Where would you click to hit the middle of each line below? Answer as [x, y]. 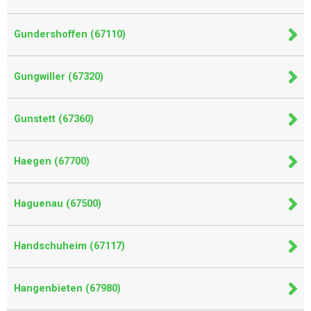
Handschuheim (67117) [69, 246]
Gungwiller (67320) [59, 77]
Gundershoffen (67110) [70, 34]
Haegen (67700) [52, 161]
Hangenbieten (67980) [67, 288]
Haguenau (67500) [58, 204]
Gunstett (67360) [54, 119]
